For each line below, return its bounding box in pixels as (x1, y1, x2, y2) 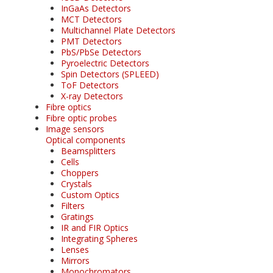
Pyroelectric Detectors (61, 57, 149, 69)
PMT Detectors (61, 35, 122, 47)
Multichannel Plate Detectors (61, 24, 175, 36)
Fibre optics (46, 101, 91, 113)
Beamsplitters (61, 144, 116, 157)
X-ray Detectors (61, 90, 123, 102)
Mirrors (61, 254, 90, 266)
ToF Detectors (61, 79, 119, 91)
